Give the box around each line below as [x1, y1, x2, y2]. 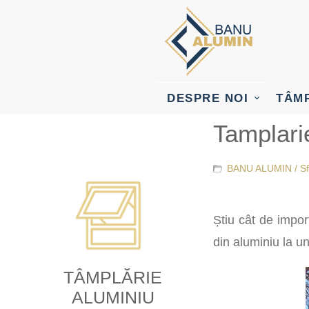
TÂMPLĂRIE [63, 268, 163, 288]
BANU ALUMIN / [227, 163, 301, 174]
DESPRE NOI [167, 92, 248, 105]
